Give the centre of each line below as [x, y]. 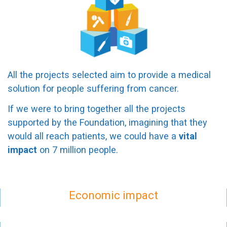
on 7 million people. [78, 149]
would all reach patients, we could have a [93, 136]
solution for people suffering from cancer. [93, 88]
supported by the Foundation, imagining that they [107, 122]
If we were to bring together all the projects [97, 108]
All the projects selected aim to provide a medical [109, 74]
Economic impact [113, 195]
